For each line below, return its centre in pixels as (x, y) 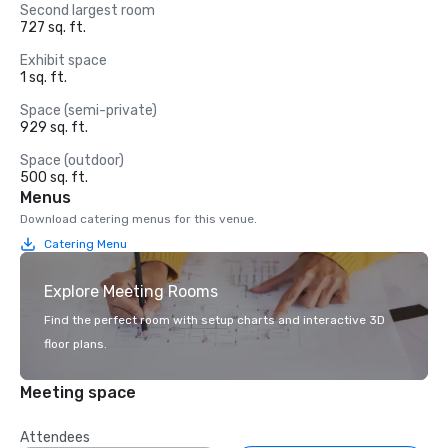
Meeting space (78, 392)
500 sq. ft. (54, 177)
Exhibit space (63, 60)
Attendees (55, 437)
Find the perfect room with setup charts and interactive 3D (214, 320)
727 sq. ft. (53, 27)
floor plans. (75, 344)
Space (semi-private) (88, 110)
